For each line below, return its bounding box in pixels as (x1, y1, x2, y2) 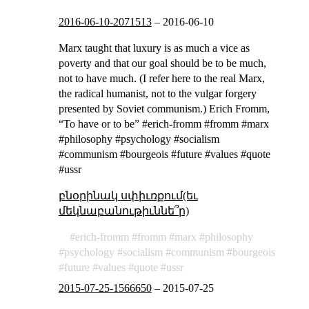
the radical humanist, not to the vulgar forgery (58, 87, 257, 99)
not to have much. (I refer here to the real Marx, (58, 72, 265, 84)
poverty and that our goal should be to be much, (58, 57, 266, 69)
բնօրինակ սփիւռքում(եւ (58, 189, 198, 201)
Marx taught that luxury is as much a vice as (58, 41, 250, 54)
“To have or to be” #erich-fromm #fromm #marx (58, 117, 269, 130)
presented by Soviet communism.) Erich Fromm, (58, 102, 270, 114)
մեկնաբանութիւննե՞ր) (58, 204, 189, 217)
